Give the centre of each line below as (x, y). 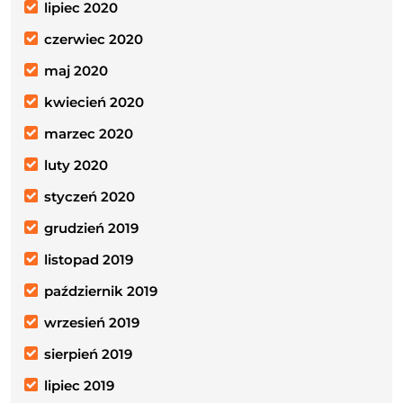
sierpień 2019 (88, 354)
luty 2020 (76, 165)
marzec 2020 (89, 133)
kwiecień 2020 (94, 102)
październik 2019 (101, 291)
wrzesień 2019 (92, 322)
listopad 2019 (89, 259)
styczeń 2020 (90, 196)
